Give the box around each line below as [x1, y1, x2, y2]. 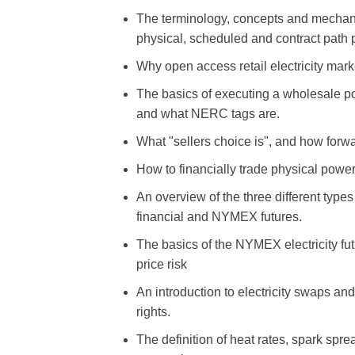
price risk [136, 258, 187, 271]
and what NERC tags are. [136, 107, 280, 120]
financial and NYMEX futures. [136, 210, 302, 223]
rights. [136, 305, 170, 319]
